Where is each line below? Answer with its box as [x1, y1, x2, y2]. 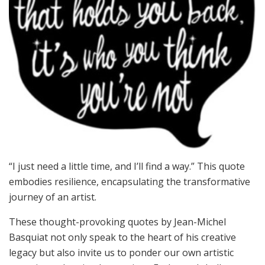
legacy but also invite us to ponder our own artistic [9, 246, 234, 260]
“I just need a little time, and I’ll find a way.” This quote [9, 160, 245, 173]
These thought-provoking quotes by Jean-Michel [9, 215, 226, 229]
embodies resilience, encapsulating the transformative [9, 175, 250, 189]
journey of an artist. [9, 190, 96, 204]
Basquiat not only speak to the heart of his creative [9, 231, 236, 244]
